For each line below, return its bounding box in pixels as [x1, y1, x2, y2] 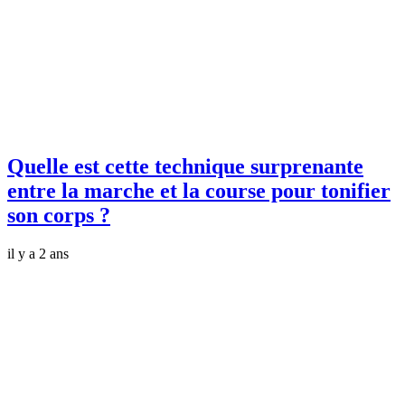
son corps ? [7, 203, 110, 227]
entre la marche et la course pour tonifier [7, 179, 391, 202]
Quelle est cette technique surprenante [7, 155, 363, 178]
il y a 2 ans [7, 245, 69, 261]
